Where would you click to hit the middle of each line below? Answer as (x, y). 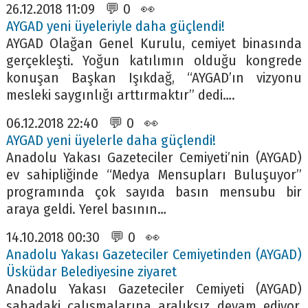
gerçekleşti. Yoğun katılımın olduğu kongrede (154, 60)
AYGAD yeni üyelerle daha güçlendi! (111, 140)
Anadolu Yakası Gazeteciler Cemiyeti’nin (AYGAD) (154, 157)
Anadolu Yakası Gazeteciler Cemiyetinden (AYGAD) (154, 254)
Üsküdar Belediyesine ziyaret (91, 272)
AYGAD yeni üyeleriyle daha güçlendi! (115, 26)
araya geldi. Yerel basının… (86, 209)
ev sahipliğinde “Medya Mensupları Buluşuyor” (154, 175)
